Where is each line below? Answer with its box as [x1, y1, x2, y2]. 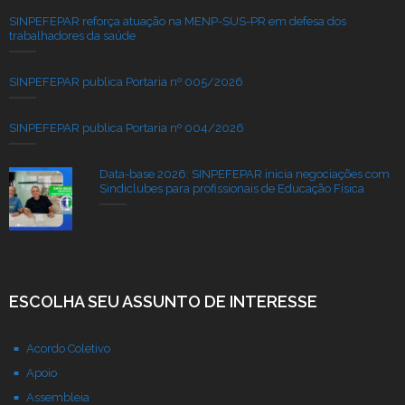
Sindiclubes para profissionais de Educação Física [99, 181, 364, 195]
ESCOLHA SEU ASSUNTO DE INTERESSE [9, 291, 317, 311]
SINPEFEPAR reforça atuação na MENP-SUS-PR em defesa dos [9, 14, 346, 28]
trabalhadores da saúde [9, 28, 136, 42]
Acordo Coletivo [26, 341, 110, 355]
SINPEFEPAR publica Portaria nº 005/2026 [9, 74, 243, 89]
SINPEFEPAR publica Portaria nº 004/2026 [9, 120, 244, 135]
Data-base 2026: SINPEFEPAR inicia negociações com [99, 166, 390, 181]
